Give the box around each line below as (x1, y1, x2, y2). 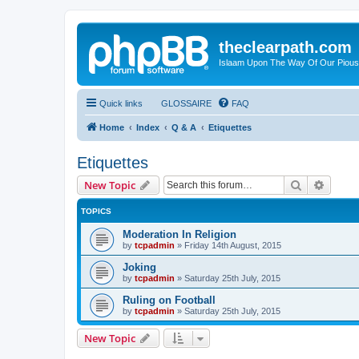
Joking (123, 260, 156, 273)
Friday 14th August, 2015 (184, 240, 281, 250)
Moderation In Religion (123, 228, 236, 240)
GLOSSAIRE (161, 98, 212, 108)
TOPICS (81, 206, 111, 216)
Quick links (99, 98, 143, 108)
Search (302, 176, 336, 192)
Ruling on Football (123, 293, 216, 306)
